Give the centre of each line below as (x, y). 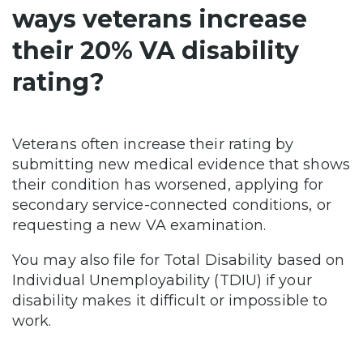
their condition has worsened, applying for (168, 185)
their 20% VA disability (156, 51)
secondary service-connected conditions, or (172, 205)
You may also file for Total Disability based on (179, 260)
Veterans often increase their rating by (153, 144)
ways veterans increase (160, 19)
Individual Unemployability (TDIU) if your (162, 280)
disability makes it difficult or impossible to (170, 301)
